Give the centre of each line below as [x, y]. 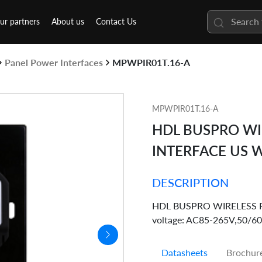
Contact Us [116, 22]
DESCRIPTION [190, 183]
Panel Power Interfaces [54, 63]
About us [68, 22]
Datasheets [185, 253]
